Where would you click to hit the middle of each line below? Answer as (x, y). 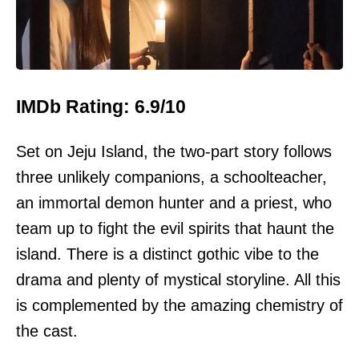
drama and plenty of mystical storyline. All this (178, 280)
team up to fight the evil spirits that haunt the (175, 229)
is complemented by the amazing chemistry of (179, 306)
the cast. (47, 331)
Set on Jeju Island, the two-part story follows (174, 152)
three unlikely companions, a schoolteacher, (171, 177)
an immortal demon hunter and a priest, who (174, 203)
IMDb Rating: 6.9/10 (101, 106)
